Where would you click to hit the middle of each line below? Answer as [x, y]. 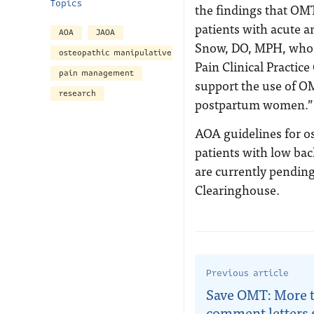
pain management [96, 73]
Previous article [247, 273]
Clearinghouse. [237, 190]
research [77, 94]
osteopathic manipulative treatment [139, 53]
